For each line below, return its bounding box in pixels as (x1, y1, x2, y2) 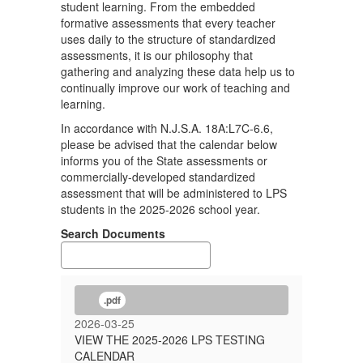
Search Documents (61, 225, 165, 241)
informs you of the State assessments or (61, 152, 267, 169)
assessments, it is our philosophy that (61, 47, 253, 63)
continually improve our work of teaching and (61, 79, 290, 96)
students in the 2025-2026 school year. (61, 201, 260, 217)
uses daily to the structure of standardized (61, 31, 275, 47)
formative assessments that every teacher (61, 15, 275, 31)
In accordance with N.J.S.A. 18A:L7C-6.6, (61, 120, 273, 136)
